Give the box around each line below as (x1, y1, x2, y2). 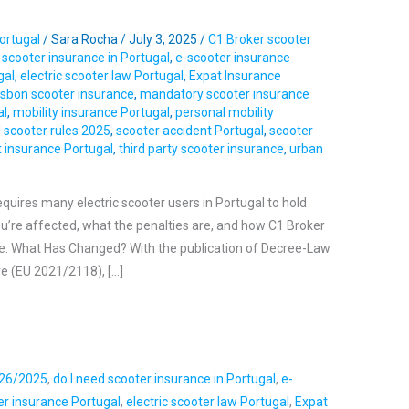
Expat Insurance (189, 68, 282, 83)
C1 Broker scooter (208, 31, 312, 47)
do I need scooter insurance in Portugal (53, 372, 277, 387)
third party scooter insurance (119, 141, 285, 156)
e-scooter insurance (175, 49, 291, 65)
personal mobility (175, 104, 275, 120)
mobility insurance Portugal (13, 104, 171, 120)
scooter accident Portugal (116, 122, 265, 138)
